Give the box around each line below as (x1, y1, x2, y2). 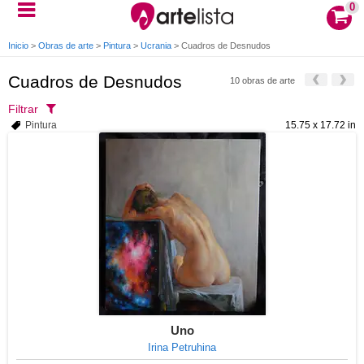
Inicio (8, 41, 28, 50)
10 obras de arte (230, 76, 295, 85)
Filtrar (8, 102, 38, 115)
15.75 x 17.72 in (285, 119, 356, 131)
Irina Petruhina (148, 341, 216, 353)
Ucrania (141, 41, 171, 50)
